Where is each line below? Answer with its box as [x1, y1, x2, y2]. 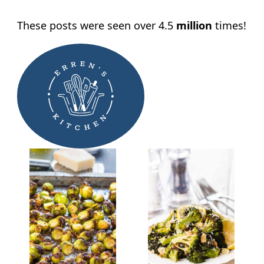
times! [212, 18, 246, 33]
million [176, 18, 212, 33]
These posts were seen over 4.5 [16, 18, 176, 33]
